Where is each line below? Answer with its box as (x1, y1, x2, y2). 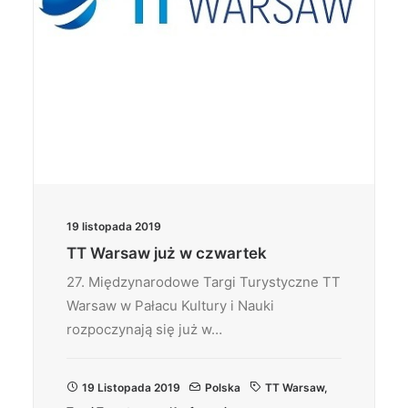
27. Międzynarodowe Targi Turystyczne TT (66, 273, 341, 291)
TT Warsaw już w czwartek (66, 244, 267, 262)
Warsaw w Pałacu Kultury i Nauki (66, 297, 274, 314)
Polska (205, 381, 240, 394)
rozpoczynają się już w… (66, 321, 222, 338)
